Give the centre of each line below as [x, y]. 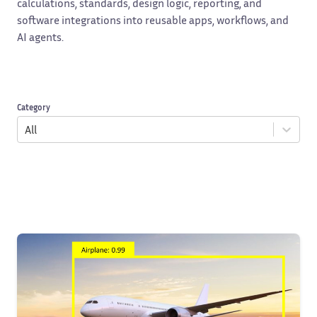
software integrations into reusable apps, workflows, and [153, 20]
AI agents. [40, 37]
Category [34, 107]
